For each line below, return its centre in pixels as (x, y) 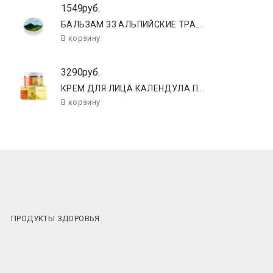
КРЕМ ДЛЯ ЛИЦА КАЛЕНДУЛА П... (133, 88)
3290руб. (80, 72)
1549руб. (80, 8)
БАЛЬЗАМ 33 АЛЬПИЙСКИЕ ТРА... (132, 24)
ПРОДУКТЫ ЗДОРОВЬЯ (55, 218)
